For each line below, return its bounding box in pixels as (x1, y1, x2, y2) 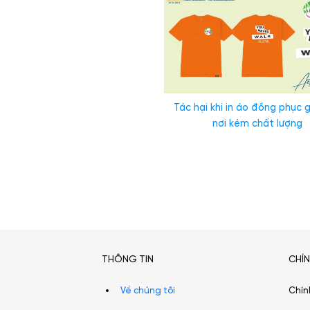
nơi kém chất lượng (212, 118, 302, 130)
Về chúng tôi (120, 286, 175, 296)
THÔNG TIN (102, 254, 154, 264)
